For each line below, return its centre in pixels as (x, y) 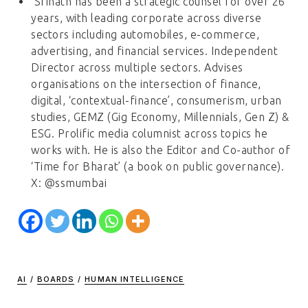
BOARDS (56, 279)
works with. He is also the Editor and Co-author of (161, 150)
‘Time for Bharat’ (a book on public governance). (158, 167)
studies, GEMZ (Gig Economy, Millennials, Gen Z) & (160, 117)
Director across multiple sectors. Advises (137, 68)
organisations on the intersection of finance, (146, 84)
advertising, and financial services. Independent (155, 51)
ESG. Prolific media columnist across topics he (150, 134)
